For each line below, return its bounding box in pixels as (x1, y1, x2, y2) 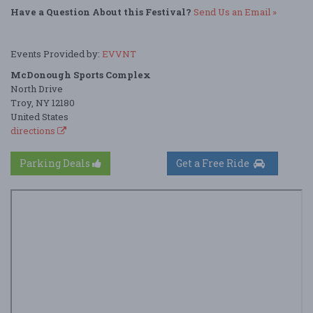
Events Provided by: (10, 48, 102, 61)
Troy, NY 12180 (10, 96, 75, 110)
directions (10, 124, 57, 138)
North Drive (10, 82, 63, 96)
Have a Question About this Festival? (10, 6, 191, 19)
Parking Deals (20, 156, 92, 170)
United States (10, 110, 68, 124)
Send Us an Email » (194, 6, 277, 19)
